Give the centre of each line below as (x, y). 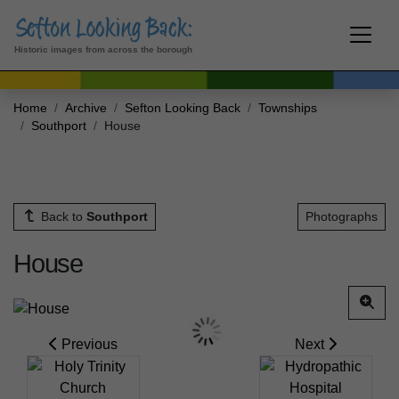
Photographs (342, 216)
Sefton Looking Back (183, 108)
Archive (86, 108)
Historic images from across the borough (103, 49)
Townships (288, 108)
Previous (87, 344)
